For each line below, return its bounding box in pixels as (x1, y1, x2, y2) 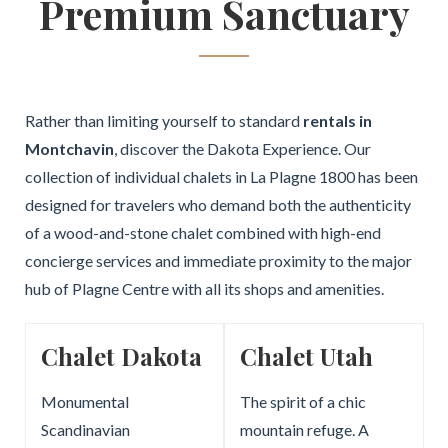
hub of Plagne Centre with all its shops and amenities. (24, 279, 384, 298)
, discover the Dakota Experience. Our (113, 139, 371, 158)
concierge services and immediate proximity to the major (24, 251, 412, 270)
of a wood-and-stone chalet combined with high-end (24, 223, 381, 242)
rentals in (302, 111, 372, 130)
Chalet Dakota (40, 340, 202, 372)
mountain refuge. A (240, 420, 369, 439)
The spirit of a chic (240, 392, 366, 411)
